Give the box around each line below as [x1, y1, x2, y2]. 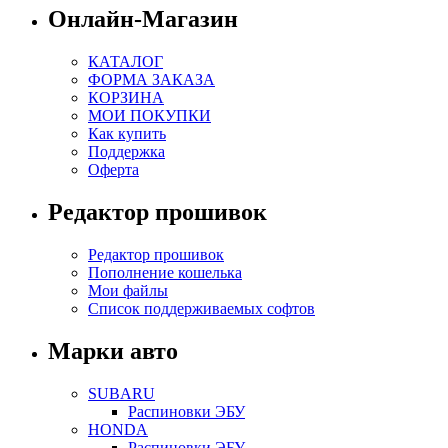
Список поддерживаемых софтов [88, 300, 315, 318]
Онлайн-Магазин [48, 6, 238, 33]
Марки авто [48, 338, 178, 365]
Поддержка [88, 143, 165, 161]
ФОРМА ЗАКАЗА [88, 71, 215, 89]
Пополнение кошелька [88, 264, 242, 282]
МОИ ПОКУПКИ [88, 107, 211, 125]
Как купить [88, 125, 166, 143]
